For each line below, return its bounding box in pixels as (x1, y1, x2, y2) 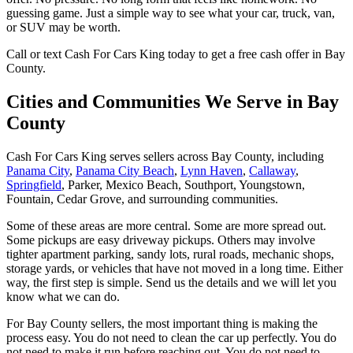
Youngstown (239, 177, 302, 191)
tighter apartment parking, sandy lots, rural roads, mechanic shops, (6, 247, 334, 261)
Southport (184, 177, 233, 191)
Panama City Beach (76, 163, 174, 177)
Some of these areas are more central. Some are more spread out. (6, 218, 326, 232)
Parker (68, 177, 99, 191)
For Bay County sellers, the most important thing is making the (6, 316, 318, 330)
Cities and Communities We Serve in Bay (6, 91, 339, 112)
